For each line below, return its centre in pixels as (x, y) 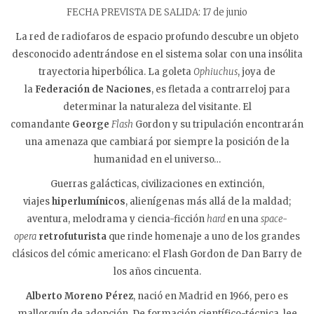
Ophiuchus (216, 72)
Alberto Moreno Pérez (80, 296)
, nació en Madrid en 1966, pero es (211, 296)
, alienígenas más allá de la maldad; (208, 202)
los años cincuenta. (157, 272)
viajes (37, 202)
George (91, 125)
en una (243, 219)
